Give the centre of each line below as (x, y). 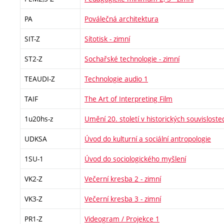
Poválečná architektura (121, 19)
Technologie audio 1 (116, 79)
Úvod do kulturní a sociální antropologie (148, 139)
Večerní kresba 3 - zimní (123, 199)
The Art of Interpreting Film (128, 99)
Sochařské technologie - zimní (132, 59)
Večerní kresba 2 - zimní (123, 179)
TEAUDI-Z (40, 79)
